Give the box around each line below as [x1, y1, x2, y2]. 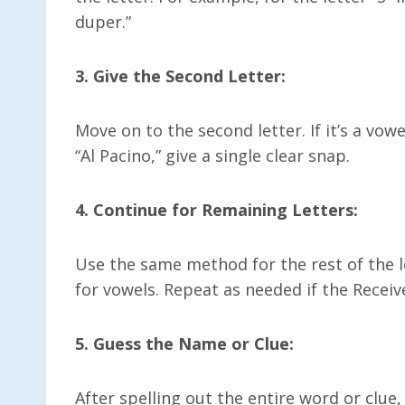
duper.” [75, 10, 131, 33]
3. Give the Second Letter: [75, 64, 286, 87]
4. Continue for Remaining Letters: [75, 198, 358, 221]
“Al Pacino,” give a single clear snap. [75, 144, 350, 166]
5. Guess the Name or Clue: [75, 332, 294, 354]
